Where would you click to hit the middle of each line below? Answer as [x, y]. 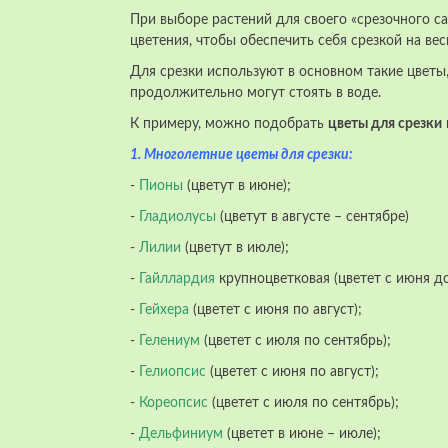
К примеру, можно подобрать [229, 124]
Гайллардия [177, 279]
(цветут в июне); [237, 186]
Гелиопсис [172, 372]
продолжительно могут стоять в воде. [255, 93]
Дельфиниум [181, 434]
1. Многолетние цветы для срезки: [241, 155]
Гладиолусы [177, 217]
